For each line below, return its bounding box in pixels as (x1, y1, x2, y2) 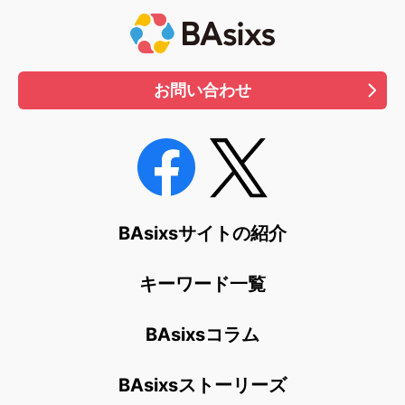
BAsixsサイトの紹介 (118, 221, 287, 244)
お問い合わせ (154, 80, 251, 100)
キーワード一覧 (139, 272, 266, 295)
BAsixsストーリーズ (118, 373, 287, 396)
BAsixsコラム (146, 323, 259, 345)
